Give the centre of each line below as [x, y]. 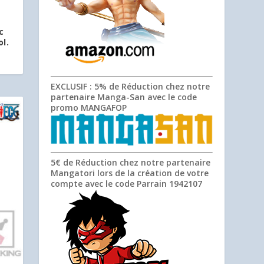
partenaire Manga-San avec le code [124, 97]
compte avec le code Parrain [110, 184]
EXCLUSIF [69, 86]
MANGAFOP [104, 108]
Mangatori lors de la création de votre [130, 173]
